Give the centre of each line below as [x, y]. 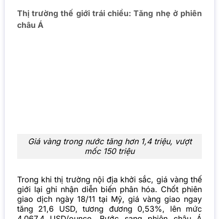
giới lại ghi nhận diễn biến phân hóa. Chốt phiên [109, 189]
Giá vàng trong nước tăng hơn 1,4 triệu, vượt [109, 142]
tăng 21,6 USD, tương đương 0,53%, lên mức [109, 209]
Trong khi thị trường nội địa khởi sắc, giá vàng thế [109, 180]
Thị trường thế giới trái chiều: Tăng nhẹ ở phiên [109, 13]
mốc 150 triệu [109, 151]
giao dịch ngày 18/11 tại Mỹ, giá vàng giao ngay [109, 199]
